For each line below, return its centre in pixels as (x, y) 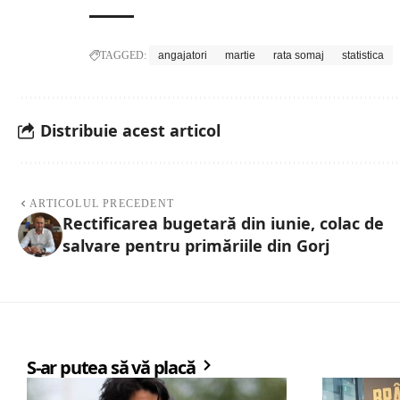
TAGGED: (123, 56)
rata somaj (299, 56)
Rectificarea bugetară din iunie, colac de (223, 224)
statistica (363, 56)
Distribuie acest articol (130, 130)
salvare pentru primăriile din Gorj (196, 246)
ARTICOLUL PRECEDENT (102, 204)
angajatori (183, 56)
